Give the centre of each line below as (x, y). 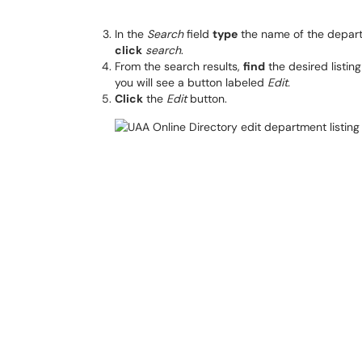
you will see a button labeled (191, 82)
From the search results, (179, 66)
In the (131, 34)
